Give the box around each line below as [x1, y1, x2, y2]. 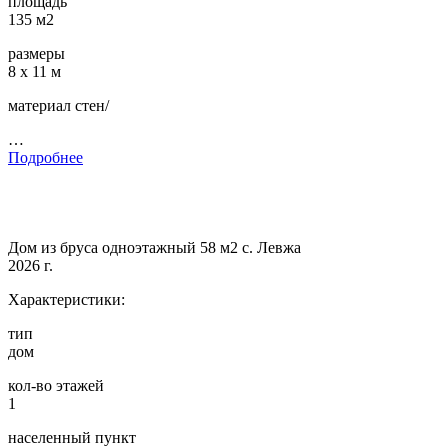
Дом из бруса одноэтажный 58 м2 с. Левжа [8, 239, 301, 257]
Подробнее [8, 149, 83, 167]
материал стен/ [8, 97, 109, 115]
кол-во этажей [8, 377, 104, 395]
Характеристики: [8, 291, 125, 309]
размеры [8, 45, 65, 63]
